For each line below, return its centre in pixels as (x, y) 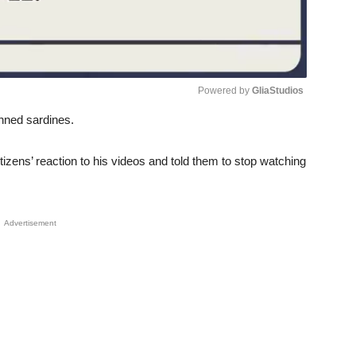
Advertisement (30, 222)
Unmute (246, 136)
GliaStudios (278, 90)
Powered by (225, 90)
